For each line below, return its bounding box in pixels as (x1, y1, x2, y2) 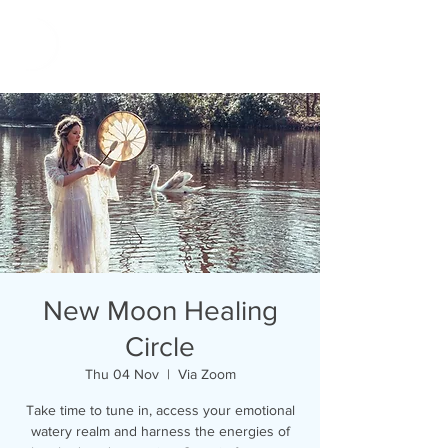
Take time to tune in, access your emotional (25, 402, 295, 418)
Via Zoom (177, 366, 236, 382)
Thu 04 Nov (84, 366, 159, 382)
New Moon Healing (42, 295, 278, 326)
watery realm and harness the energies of (30, 423, 290, 439)
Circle (125, 331, 195, 362)
